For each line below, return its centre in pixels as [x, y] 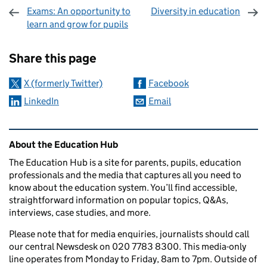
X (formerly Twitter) [63, 83]
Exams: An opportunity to [79, 11]
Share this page [53, 59]
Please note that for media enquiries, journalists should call [129, 234]
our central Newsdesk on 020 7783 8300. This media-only [128, 247]
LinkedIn [41, 101]
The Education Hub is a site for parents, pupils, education [125, 163]
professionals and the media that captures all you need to [125, 175]
